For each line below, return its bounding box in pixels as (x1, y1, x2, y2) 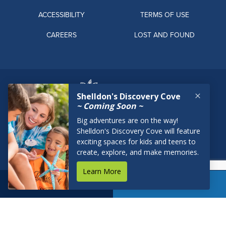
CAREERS (46, 30, 77, 40)
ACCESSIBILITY (38, 10, 85, 20)
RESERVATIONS (32, 180, 81, 190)
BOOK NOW (150, 179, 189, 190)
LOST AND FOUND (134, 30, 195, 40)
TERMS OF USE (140, 10, 189, 20)
